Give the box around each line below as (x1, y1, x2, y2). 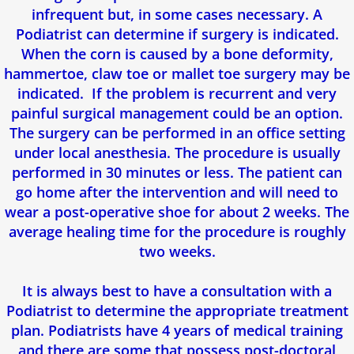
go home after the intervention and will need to (16, 182, 338, 201)
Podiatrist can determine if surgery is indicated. (15, 24, 339, 43)
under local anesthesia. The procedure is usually (13, 142, 341, 162)
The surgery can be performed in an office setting (9, 122, 345, 142)
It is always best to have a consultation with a (22, 281, 332, 300)
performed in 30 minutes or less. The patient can (12, 162, 342, 182)
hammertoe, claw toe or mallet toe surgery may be (4, 63, 350, 83)
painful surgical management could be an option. (11, 103, 343, 122)
